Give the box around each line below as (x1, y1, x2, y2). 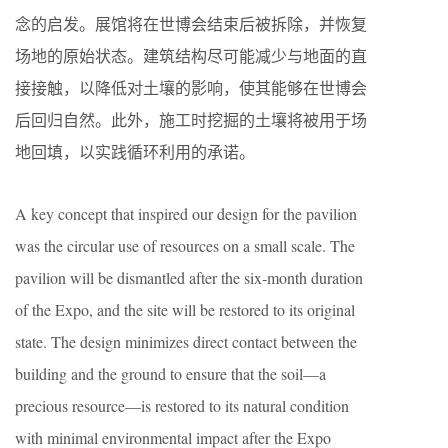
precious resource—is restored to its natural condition (15, 395, 349, 417)
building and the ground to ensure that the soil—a (15, 363, 326, 385)
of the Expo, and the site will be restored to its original (15, 299, 355, 321)
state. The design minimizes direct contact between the (15, 331, 357, 353)
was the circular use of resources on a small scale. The (15, 235, 355, 257)
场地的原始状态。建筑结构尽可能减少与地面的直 (15, 45, 367, 67)
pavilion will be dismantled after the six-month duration (15, 267, 363, 289)
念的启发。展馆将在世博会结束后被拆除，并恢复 (15, 13, 367, 35)
